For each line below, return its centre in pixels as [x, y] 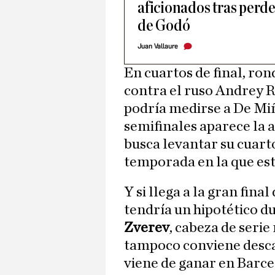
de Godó [164, 26]
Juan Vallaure [158, 47]
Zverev [147, 228]
